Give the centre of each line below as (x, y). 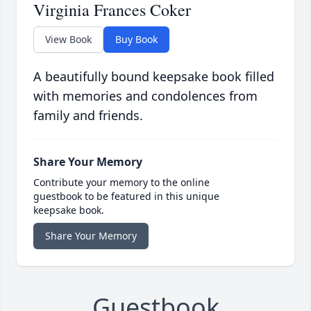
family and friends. (88, 116)
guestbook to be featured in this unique (126, 196)
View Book (68, 40)
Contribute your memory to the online (121, 183)
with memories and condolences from (145, 96)
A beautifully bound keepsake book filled (154, 77)
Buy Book (136, 40)
